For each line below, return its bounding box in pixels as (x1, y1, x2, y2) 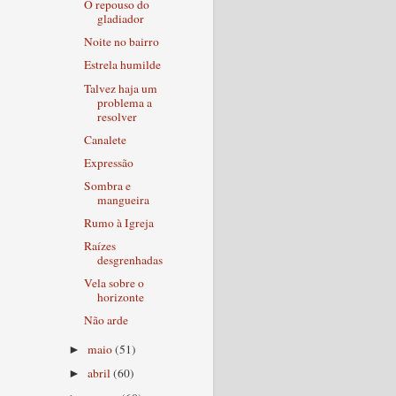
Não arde (83, 312, 128, 329)
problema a (96, 94, 152, 110)
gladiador (96, 11, 144, 27)
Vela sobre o (83, 275, 144, 292)
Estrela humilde (83, 57, 161, 73)
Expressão (83, 154, 133, 171)
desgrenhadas (96, 252, 163, 269)
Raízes (83, 238, 116, 255)
